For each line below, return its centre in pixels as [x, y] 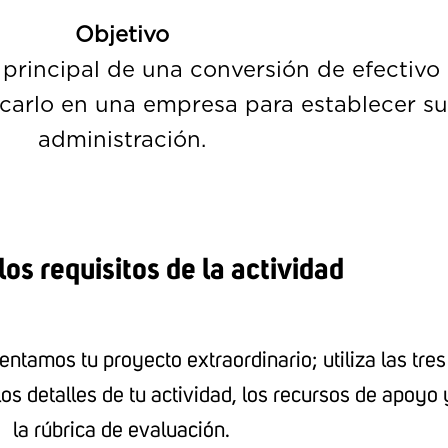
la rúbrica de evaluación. [122, 430]
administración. [121, 138]
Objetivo [121, 33]
